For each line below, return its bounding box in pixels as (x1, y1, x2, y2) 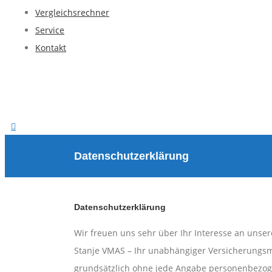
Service (35, 24, 64, 36)
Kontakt (35, 42, 66, 53)
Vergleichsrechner (35, 7, 109, 18)
